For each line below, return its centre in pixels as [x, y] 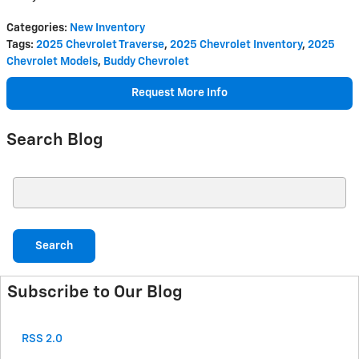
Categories [35, 28]
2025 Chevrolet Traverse [100, 44]
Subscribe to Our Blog [95, 292]
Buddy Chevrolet [146, 61]
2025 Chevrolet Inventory [236, 44]
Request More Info [179, 93]
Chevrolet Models [52, 61]
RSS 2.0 [41, 339]
